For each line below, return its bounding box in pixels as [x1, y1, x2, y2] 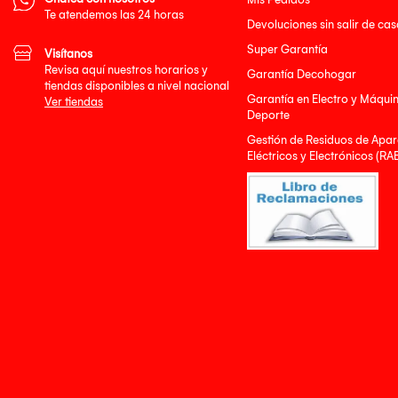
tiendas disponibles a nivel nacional [44, 78, 229, 92]
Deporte [246, 107, 290, 122]
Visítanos [44, 46, 92, 60]
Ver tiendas [44, 94, 103, 108]
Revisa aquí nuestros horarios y [44, 62, 208, 76]
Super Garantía [246, 42, 328, 56]
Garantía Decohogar [246, 67, 356, 81]
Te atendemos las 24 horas [44, 7, 184, 21]
